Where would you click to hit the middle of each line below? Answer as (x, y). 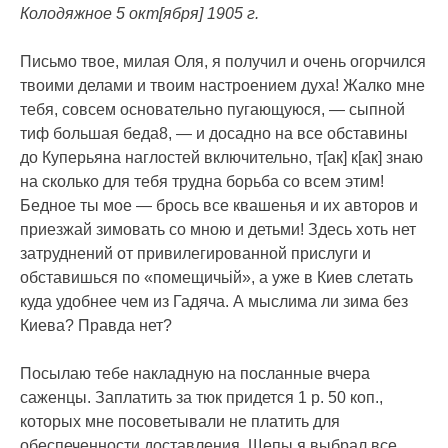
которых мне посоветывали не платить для (180, 422)
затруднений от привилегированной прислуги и (195, 254)
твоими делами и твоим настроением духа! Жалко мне (222, 86)
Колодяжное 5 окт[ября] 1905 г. (139, 14)
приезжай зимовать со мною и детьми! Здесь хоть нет (218, 230)
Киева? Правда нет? (96, 326)
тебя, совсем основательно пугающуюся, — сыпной (212, 110)
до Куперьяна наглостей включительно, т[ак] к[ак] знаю (221, 158)
